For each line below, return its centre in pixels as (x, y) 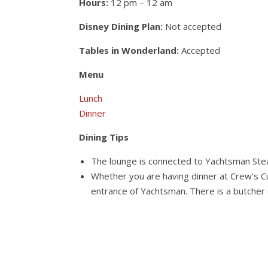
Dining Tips (104, 137)
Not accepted (192, 26)
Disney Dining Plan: (121, 26)
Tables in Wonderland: (129, 50)
